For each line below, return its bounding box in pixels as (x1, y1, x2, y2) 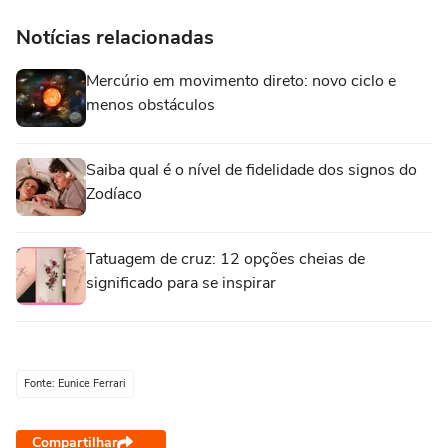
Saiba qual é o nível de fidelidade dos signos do (86, 159, 417, 181)
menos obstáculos (86, 94, 215, 116)
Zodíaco (86, 183, 142, 205)
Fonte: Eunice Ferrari (24, 376, 126, 391)
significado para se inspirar (86, 272, 276, 294)
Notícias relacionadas (16, 24, 214, 51)
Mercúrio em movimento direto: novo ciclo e (86, 70, 396, 92)
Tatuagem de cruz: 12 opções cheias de (86, 248, 365, 270)
